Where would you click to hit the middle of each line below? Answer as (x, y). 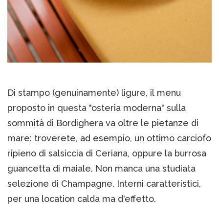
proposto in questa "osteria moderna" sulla (97, 108)
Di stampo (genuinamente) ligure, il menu (94, 93)
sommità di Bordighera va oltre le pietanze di (103, 123)
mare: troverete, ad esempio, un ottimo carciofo (109, 138)
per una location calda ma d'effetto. (82, 199)
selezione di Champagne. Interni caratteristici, (104, 184)
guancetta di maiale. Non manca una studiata (101, 169)
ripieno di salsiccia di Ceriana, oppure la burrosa (107, 153)
